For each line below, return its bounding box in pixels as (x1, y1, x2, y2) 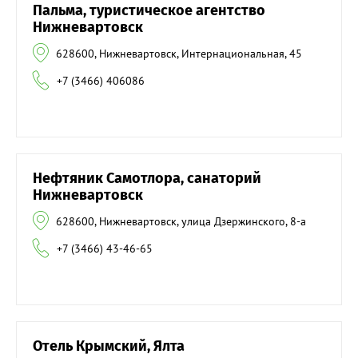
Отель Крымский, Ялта (33, 337, 185, 356)
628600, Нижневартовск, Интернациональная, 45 (56, 46, 302, 62)
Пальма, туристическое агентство (33, 2, 265, 20)
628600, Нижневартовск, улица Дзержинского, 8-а (56, 214, 306, 229)
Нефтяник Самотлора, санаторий (33, 169, 261, 188)
